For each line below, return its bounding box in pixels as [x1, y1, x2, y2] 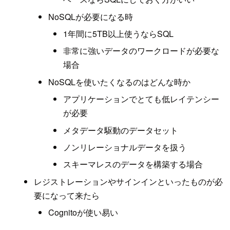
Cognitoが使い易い [48, 206, 119, 219]
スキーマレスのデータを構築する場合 [63, 158, 203, 170]
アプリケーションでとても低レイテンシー [63, 93, 220, 105]
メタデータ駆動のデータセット [63, 124, 179, 136]
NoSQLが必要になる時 [48, 10, 133, 23]
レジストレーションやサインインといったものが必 [33, 175, 223, 187]
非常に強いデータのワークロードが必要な [63, 45, 220, 57]
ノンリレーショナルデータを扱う [63, 141, 187, 153]
